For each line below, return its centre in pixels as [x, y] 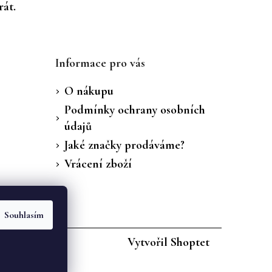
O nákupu [89, 91]
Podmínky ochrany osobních [134, 110]
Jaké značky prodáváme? [124, 145]
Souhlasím [24, 215]
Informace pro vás [100, 63]
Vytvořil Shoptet [168, 242]
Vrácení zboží [98, 164]
